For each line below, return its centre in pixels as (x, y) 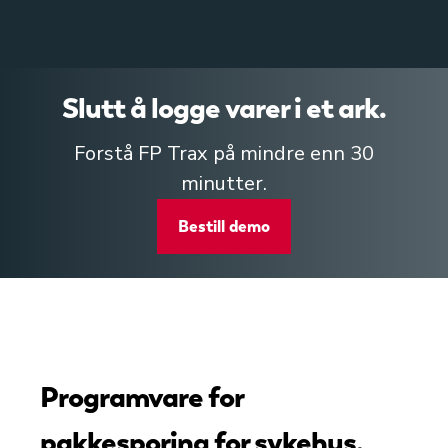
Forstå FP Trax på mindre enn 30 (224, 153)
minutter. (224, 183)
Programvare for (141, 397)
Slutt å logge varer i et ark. (224, 107)
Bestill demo (224, 226)
